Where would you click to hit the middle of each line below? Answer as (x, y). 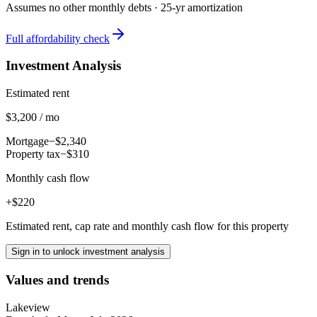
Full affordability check (58, 38)
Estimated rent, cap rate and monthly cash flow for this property (147, 226)
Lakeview (28, 307)
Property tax (33, 154)
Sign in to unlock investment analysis (88, 252)
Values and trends (57, 279)
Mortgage (27, 142)
